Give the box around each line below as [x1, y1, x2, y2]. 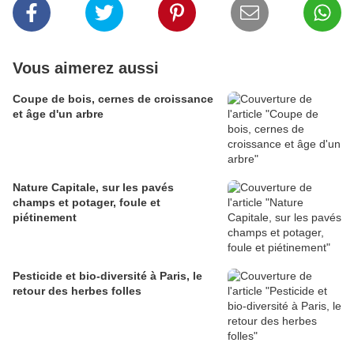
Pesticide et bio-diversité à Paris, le [13, 269, 202, 283]
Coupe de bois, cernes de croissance [13, 92, 213, 106]
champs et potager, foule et [13, 196, 160, 209]
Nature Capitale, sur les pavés [13, 181, 174, 194]
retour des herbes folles [13, 284, 141, 298]
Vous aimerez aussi [13, 59, 159, 77]
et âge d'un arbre [13, 107, 104, 121]
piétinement [13, 211, 77, 224]
